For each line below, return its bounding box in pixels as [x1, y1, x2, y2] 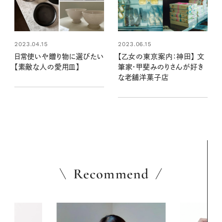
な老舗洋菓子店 [117, 74, 169, 81]
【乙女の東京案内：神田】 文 [117, 53, 205, 60]
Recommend [73, 166, 149, 183]
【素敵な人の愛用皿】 [14, 63, 80, 71]
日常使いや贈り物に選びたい [14, 53, 104, 60]
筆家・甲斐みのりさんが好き [117, 63, 204, 71]
